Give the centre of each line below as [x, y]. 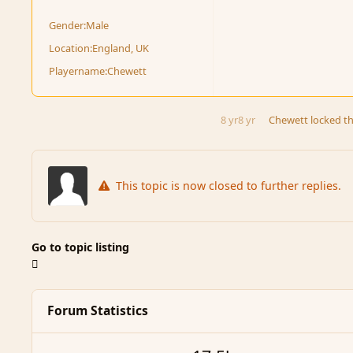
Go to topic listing [80, 247]
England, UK [121, 48]
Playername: [78, 71]
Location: [71, 48]
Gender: [68, 25]
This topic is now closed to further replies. [227, 186]
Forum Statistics [97, 311]
